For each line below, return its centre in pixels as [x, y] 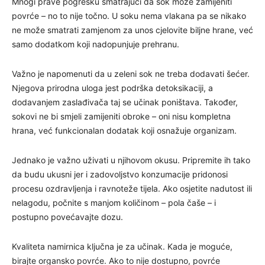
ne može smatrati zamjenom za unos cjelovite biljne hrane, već [132, 30]
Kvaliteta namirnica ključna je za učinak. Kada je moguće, [122, 246]
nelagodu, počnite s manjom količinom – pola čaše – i [114, 202]
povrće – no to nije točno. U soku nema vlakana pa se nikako [129, 15]
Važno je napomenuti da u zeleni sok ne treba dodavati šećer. [131, 73]
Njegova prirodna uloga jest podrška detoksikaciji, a [112, 88]
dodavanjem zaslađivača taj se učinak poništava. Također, [125, 102]
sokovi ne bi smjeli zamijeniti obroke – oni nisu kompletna [121, 116]
